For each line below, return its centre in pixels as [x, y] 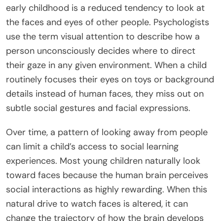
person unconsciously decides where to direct [101, 51]
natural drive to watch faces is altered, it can [97, 203]
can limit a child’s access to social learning [92, 146]
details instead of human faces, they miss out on [105, 93]
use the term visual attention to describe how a [103, 36]
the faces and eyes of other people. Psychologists [108, 22]
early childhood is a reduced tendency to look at [105, 8]
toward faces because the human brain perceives [107, 175]
